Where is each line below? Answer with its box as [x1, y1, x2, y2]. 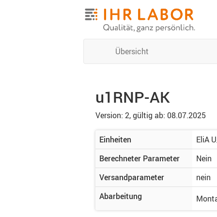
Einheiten [99, 134, 131, 145]
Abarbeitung [99, 191, 142, 201]
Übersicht [115, 46, 149, 57]
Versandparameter [99, 172, 164, 183]
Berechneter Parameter [99, 153, 180, 164]
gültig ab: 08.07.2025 [133, 110, 206, 121]
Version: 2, [95, 110, 131, 121]
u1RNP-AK [95, 86, 170, 107]
